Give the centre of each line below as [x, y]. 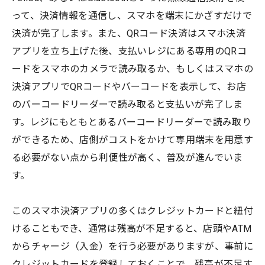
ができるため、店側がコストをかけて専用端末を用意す [133, 140]
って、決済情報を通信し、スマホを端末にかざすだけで [132, 15]
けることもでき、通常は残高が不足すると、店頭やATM [132, 228]
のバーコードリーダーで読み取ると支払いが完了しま [127, 104]
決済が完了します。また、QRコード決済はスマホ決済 [129, 33]
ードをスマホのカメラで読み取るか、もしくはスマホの [133, 69]
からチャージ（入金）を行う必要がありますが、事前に [133, 246]
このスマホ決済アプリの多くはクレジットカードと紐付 [132, 211]
